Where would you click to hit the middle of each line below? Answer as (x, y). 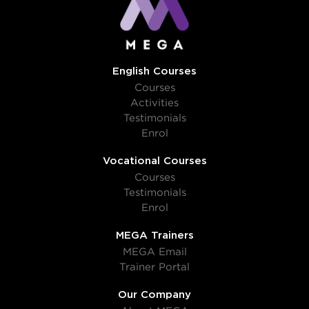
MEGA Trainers (154, 235)
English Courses (154, 71)
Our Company (154, 295)
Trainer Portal (154, 267)
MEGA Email (154, 252)
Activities (154, 103)
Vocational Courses (154, 161)
